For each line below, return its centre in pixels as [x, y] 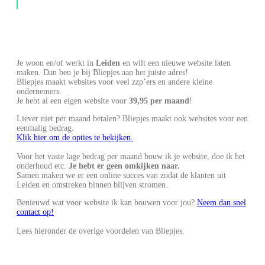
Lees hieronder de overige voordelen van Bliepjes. [101, 231]
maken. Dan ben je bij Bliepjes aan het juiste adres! [102, 72]
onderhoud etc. [43, 166]
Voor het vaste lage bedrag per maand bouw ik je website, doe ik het [131, 156]
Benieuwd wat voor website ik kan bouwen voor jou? [107, 202]
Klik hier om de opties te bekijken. [75, 137]
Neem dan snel [222, 202]
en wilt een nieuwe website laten [175, 63]
